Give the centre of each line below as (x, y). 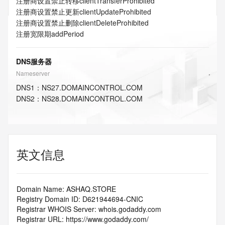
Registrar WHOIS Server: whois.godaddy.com (89, 209)
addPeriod (68, 34)
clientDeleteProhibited (114, 23)
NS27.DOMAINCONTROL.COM (92, 87)
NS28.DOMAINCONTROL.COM (92, 98)
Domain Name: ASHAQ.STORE (66, 189)
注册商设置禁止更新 (48, 12)
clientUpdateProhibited (115, 12)
